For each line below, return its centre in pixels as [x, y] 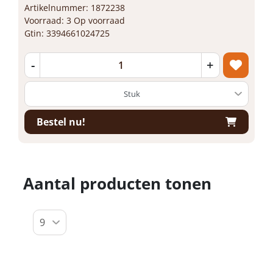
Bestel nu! [61, 122]
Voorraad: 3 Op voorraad [75, 20]
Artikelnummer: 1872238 [75, 8]
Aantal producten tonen [117, 183]
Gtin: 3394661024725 [67, 33]
